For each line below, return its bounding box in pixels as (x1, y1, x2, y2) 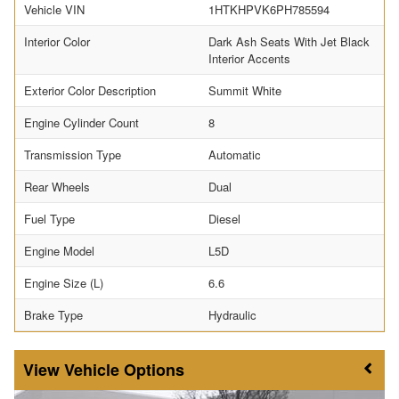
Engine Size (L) (24, 274, 103, 292)
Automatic (208, 146, 261, 164)
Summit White (208, 82, 281, 100)
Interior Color (24, 33, 90, 51)
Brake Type (24, 306, 83, 324)
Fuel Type (24, 210, 75, 228)
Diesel (208, 210, 240, 228)
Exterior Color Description (24, 82, 156, 100)
